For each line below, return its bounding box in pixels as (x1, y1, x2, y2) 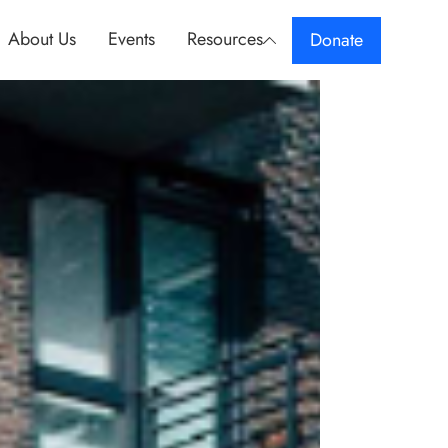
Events (107, 25, 155, 52)
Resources (186, 25, 263, 52)
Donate (309, 26, 363, 53)
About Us (7, 25, 76, 52)
